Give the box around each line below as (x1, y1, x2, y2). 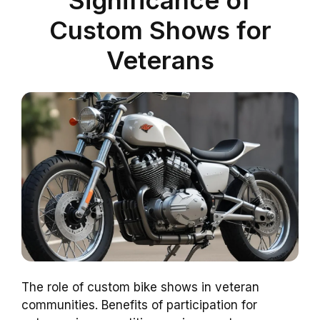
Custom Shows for (49, 15, 271, 46)
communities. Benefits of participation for (21, 298, 257, 313)
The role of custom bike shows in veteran (21, 280, 259, 295)
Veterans (106, 45, 214, 76)
